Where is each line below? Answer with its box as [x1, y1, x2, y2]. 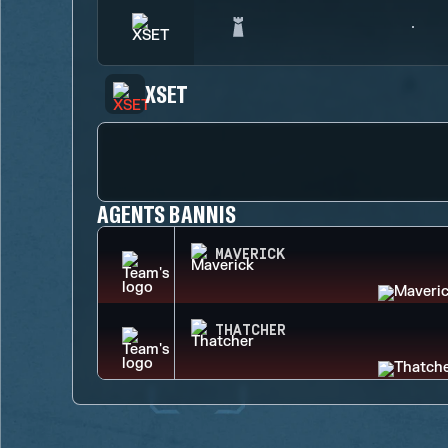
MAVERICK [215, 247, 285, 263]
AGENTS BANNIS [97, 199, 236, 228]
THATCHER [215, 323, 286, 339]
